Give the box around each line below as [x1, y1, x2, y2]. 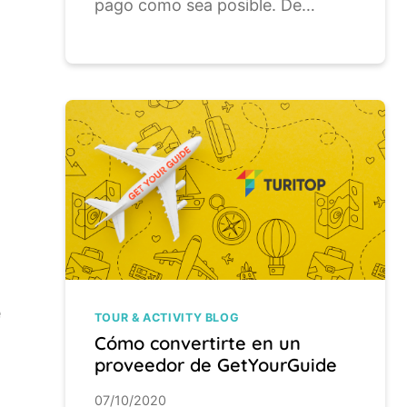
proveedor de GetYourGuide [94, 353, 337, 377]
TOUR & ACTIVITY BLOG [94, 310, 240, 324]
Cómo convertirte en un [94, 332, 301, 355]
